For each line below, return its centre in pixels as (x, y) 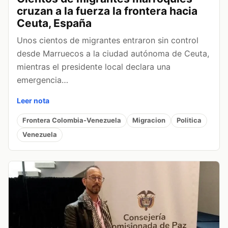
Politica (189, 120)
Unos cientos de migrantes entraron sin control (108, 40)
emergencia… (42, 80)
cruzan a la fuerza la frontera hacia (107, 11)
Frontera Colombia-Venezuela (72, 120)
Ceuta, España (54, 23)
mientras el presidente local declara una (94, 66)
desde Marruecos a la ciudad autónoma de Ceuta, (113, 53)
